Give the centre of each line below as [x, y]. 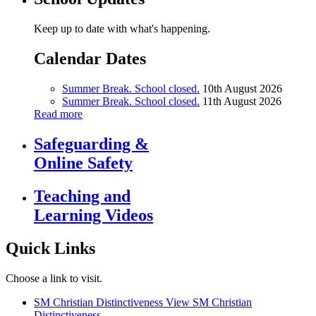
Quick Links [50, 248]
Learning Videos [93, 215]
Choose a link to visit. [54, 278]
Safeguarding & [91, 144]
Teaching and [82, 196]
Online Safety [83, 163]
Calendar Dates [90, 58]
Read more [58, 114]
